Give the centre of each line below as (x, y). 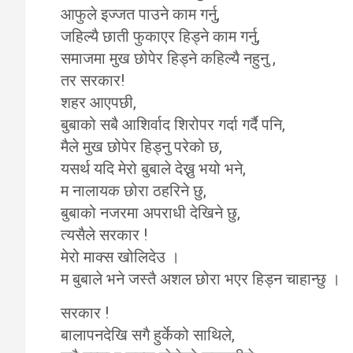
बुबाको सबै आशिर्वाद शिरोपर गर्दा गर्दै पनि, (173, 124)
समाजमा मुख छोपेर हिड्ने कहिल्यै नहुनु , (168, 58)
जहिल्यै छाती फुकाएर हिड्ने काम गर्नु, (160, 36)
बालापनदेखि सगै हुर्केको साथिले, (148, 335)
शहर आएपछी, (98, 102)
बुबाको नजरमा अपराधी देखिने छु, (150, 213)
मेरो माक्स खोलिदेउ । (120, 257)
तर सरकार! (93, 80)
